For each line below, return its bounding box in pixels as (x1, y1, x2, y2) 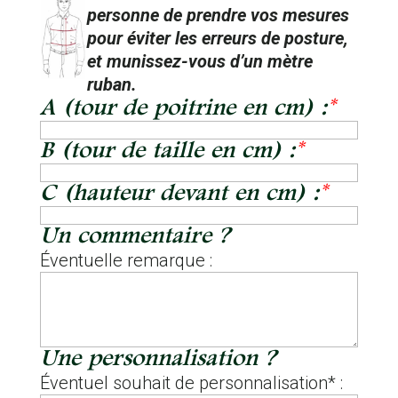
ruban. (86, 74, 137, 96)
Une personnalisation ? (39, 347, 275, 372)
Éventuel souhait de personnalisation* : (39, 372, 347, 394)
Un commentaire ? (39, 225, 229, 250)
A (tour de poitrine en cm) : (39, 97, 327, 122)
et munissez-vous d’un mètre (86, 51, 313, 73)
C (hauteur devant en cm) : (39, 182, 319, 207)
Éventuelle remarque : (39, 250, 212, 272)
